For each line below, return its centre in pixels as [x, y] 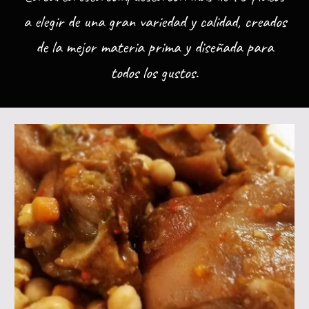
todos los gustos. [154, 72]
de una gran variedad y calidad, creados [177, 21]
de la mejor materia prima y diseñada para [154, 47]
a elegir [45, 21]
